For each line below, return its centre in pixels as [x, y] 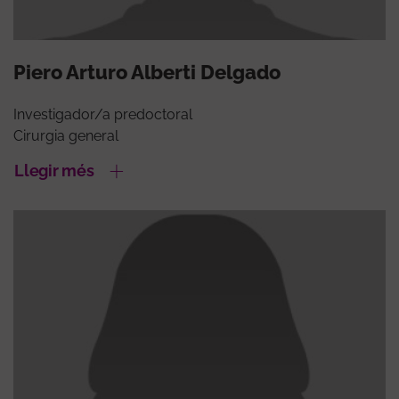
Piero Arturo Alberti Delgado [147, 73]
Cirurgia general [66, 136]
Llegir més [54, 171]
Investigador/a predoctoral [103, 115]
